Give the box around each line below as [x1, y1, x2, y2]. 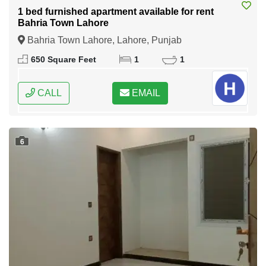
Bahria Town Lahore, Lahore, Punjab [25, 35, 182, 46]
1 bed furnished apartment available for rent [18, 7, 214, 17]
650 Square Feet [31, 55, 96, 65]
